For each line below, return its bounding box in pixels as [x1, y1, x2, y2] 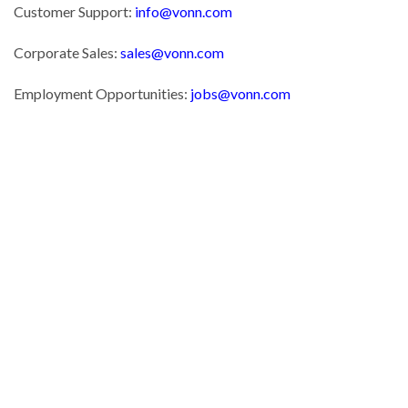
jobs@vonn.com [190, 85, 291, 102]
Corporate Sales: [14, 44, 120, 61]
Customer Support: [14, 3, 135, 20]
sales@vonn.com [120, 44, 224, 61]
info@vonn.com [135, 3, 232, 20]
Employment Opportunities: [14, 85, 190, 102]
